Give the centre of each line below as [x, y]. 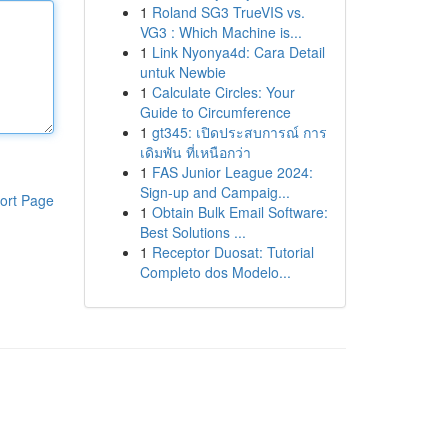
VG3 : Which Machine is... [220, 32]
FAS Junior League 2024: [232, 172]
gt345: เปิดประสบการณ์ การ [239, 132]
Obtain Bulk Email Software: [239, 212]
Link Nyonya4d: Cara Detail [238, 52]
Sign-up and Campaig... [214, 192]
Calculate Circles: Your [223, 92]
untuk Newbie [182, 72]
